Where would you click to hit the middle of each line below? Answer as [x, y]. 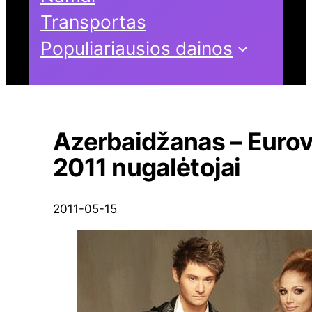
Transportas [93, 21]
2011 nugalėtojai [147, 167]
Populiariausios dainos [136, 48]
